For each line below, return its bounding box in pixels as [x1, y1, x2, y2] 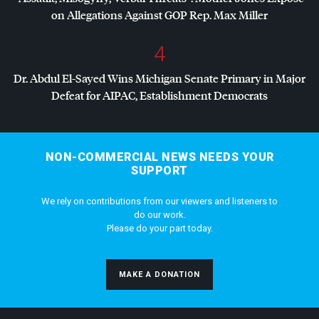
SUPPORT [131, 163, 188, 177]
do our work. [133, 209, 186, 220]
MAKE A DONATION [119, 269, 200, 279]
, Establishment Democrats [135, 87, 268, 103]
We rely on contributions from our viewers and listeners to [41, 195, 278, 206]
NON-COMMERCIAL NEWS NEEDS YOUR [45, 150, 274, 164]
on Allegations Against [51, 6, 164, 22]
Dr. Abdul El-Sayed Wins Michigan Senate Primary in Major [14, 70, 305, 85]
